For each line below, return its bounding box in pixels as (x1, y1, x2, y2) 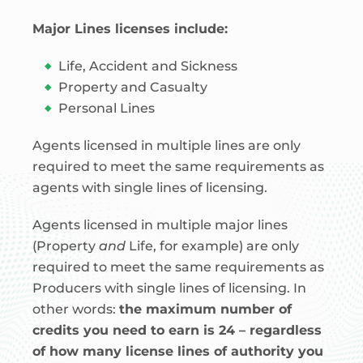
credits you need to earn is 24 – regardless (32, 322, 322, 338)
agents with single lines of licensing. (32, 180, 267, 195)
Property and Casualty (58, 79, 207, 95)
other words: (32, 301, 119, 317)
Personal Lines (58, 100, 155, 116)
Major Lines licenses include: (32, 21, 228, 36)
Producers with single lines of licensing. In (32, 280, 306, 296)
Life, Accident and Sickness (58, 58, 237, 74)
